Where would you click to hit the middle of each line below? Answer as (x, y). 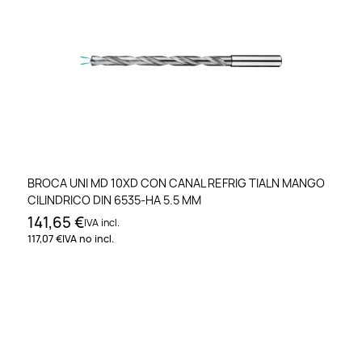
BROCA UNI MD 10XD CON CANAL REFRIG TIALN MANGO (176, 183)
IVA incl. (102, 222)
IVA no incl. (88, 238)
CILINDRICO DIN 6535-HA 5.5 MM (114, 200)
